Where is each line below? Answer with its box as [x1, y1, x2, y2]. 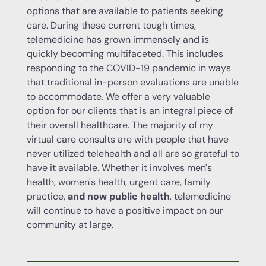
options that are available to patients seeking [26, 4, 223, 17]
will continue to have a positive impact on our [26, 204, 223, 217]
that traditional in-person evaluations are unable [26, 75, 239, 88]
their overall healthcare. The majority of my [26, 118, 213, 131]
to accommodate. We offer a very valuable [26, 90, 210, 103]
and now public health [67, 189, 170, 202]
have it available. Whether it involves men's [26, 161, 212, 174]
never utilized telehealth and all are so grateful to [26, 147, 239, 160]
